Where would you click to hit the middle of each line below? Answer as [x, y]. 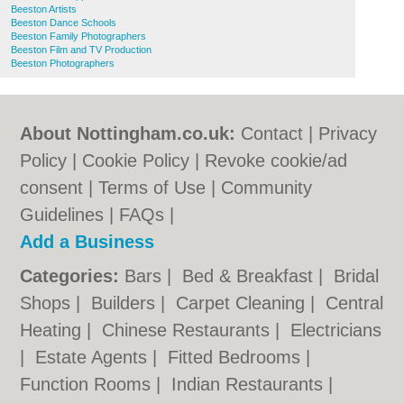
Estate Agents [94, 357]
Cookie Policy [136, 161]
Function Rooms [88, 384]
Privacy [348, 133]
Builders [126, 303]
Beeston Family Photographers [78, 36]
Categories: [70, 276]
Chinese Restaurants [189, 330]
